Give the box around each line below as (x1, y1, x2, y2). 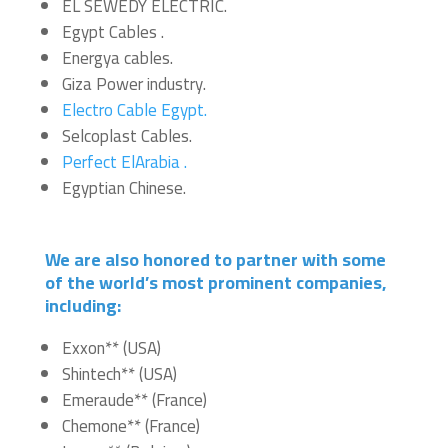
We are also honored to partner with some (44, 242, 386, 276)
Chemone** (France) (61, 409, 204, 442)
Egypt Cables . (61, 15, 164, 48)
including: (44, 288, 125, 322)
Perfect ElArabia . (61, 145, 187, 178)
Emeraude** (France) (61, 383, 211, 416)
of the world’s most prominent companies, (44, 265, 386, 299)
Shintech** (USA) (61, 357, 181, 390)
